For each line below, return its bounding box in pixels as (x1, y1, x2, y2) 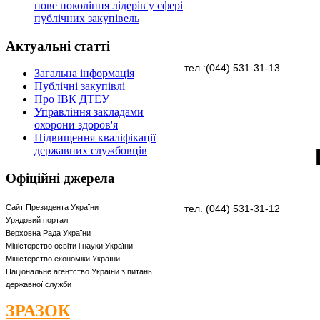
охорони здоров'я (34, 119, 118, 131)
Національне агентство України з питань (6, 266, 152, 276)
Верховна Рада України (6, 228, 91, 237)
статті (71, 38, 110, 54)
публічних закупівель (34, 11, 139, 24)
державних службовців (34, 144, 147, 157)
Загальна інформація (34, 67, 134, 80)
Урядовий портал (6, 215, 68, 224)
